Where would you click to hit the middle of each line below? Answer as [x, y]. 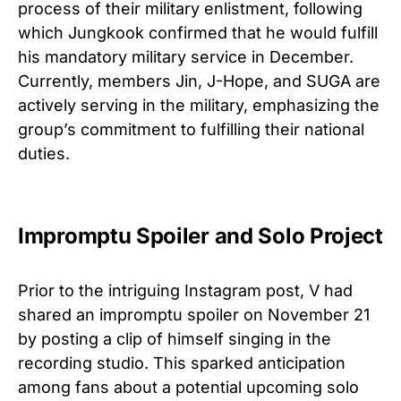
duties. [44, 153]
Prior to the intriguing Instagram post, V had [185, 290]
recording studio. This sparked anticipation [182, 363]
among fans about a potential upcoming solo [188, 387]
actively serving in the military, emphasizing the [199, 105]
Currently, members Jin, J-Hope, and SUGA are [199, 81]
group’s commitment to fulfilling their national [191, 129]
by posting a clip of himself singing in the [175, 338]
